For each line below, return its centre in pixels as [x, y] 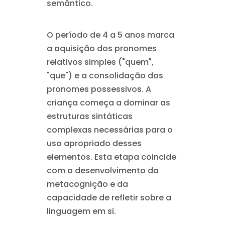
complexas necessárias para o [109, 130]
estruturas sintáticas [89, 116]
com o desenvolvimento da [102, 171]
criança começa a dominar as [108, 103]
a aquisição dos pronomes [101, 48]
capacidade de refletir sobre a [109, 198]
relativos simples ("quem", [100, 62]
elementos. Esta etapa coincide [111, 157]
